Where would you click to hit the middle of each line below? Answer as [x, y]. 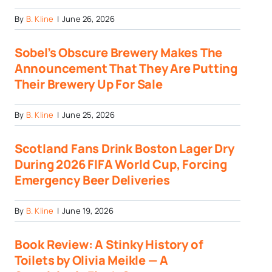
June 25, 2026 [88, 114]
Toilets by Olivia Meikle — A [91, 260]
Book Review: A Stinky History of [109, 244]
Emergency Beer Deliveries [92, 180]
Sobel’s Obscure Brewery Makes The [118, 52]
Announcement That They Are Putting [126, 68]
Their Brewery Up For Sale [88, 84]
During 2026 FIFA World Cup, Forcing [121, 164]
